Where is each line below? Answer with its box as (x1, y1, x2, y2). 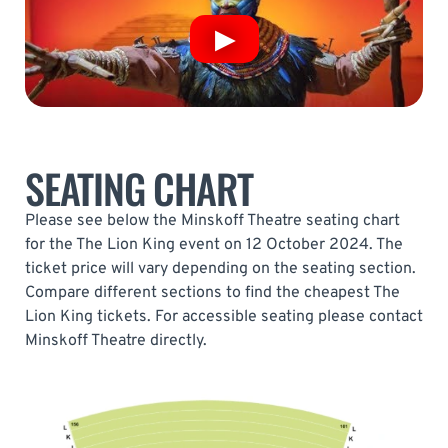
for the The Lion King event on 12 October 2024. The (25, 235, 403, 256)
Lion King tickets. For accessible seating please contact (25, 307, 423, 328)
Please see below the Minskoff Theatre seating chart (25, 211, 400, 232)
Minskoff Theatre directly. (25, 331, 207, 352)
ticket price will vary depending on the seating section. (25, 259, 416, 280)
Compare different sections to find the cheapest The (25, 283, 400, 304)
